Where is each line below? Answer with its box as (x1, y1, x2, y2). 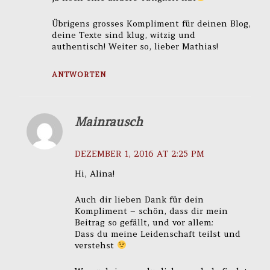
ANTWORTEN (51, 69, 106, 79)
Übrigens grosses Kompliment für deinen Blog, (51, 17, 251, 29)
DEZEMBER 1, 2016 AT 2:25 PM (75, 148, 205, 159)
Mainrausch (75, 113, 143, 129)
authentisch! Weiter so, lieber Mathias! (51, 40, 218, 52)
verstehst (75, 239, 118, 251)
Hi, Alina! (75, 168, 115, 179)
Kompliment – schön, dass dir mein (75, 205, 228, 216)
